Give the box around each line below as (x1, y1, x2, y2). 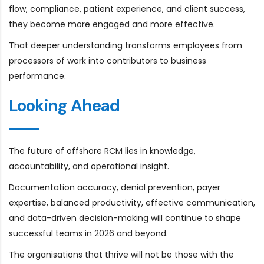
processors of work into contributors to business (9, 54, 206, 67)
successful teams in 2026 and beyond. (9, 227, 168, 239)
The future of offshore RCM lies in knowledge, (9, 144, 196, 157)
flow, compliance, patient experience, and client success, (9, 2, 245, 15)
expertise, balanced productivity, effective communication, (9, 196, 255, 209)
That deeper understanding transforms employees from (9, 39, 242, 51)
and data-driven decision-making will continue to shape (9, 212, 241, 224)
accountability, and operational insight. (9, 160, 169, 172)
